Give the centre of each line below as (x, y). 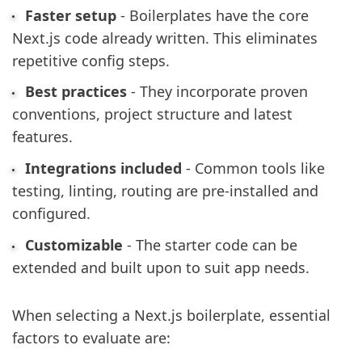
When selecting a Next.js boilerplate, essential (171, 315)
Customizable (74, 245)
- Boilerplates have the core (212, 15)
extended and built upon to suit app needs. (161, 268)
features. (42, 137)
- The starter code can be (210, 245)
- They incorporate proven (217, 92)
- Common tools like (253, 168)
